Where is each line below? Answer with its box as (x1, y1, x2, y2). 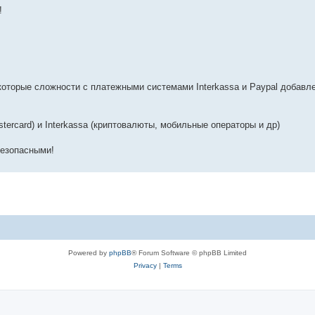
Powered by (68, 249, 109, 257)
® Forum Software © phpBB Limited (131, 249, 247, 257)
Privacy (133, 262, 157, 270)
